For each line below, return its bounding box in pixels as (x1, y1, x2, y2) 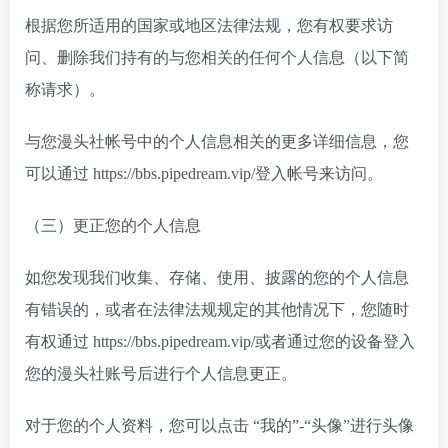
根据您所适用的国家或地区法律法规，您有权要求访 (25, 17, 393, 34)
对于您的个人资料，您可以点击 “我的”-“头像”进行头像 (25, 417, 414, 434)
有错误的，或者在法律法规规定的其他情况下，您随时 (25, 301, 409, 318)
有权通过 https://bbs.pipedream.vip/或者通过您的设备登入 (25, 333, 415, 350)
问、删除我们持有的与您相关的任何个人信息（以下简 (25, 49, 409, 66)
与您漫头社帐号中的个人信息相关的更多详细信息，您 (25, 133, 409, 150)
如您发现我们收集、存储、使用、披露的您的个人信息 (25, 269, 409, 286)
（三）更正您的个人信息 (25, 217, 201, 234)
